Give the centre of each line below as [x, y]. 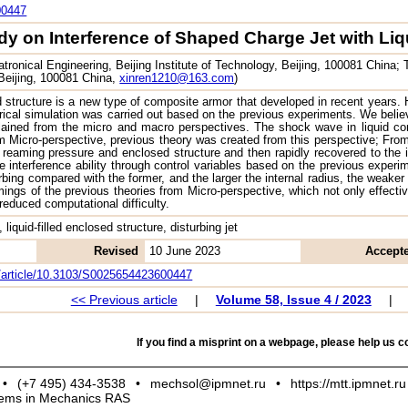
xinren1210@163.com [177, 78]
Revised [117, 251]
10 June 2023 [185, 251]
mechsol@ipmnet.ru [209, 383]
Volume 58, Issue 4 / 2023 [293, 299]
